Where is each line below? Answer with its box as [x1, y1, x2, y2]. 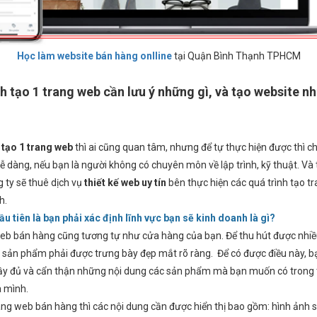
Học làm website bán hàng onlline [16, 50, 172, 62]
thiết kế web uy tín [84, 177, 166, 189]
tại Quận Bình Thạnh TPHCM [171, 50, 301, 62]
